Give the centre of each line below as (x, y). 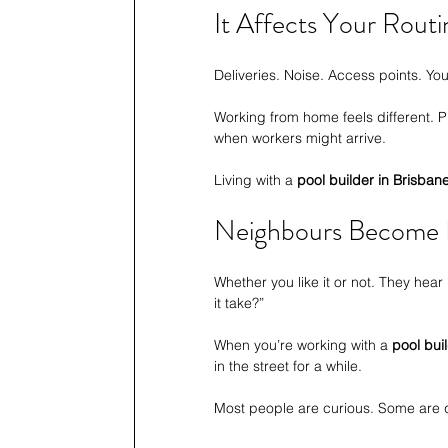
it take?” (239, 303)
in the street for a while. (288, 366)
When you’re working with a (303, 345)
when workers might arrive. (300, 138)
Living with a (255, 180)
